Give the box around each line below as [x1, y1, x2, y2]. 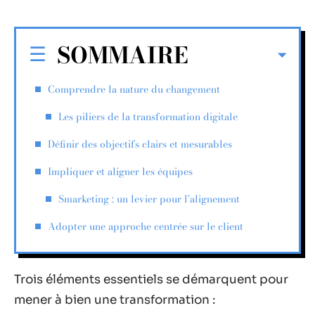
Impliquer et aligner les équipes [48, 163, 193, 179]
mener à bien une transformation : [14, 292, 215, 307]
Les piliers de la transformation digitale [58, 108, 238, 124]
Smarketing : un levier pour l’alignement [58, 191, 240, 207]
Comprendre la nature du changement [48, 81, 220, 97]
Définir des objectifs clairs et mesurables [48, 136, 232, 152]
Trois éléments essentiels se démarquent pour [14, 272, 288, 287]
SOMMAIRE [57, 37, 188, 72]
